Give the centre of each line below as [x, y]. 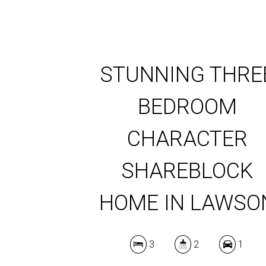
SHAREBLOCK [187, 171]
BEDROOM [187, 107]
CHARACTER [187, 139]
